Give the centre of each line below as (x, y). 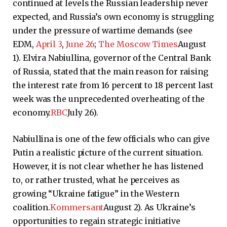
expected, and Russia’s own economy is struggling (113, 17)
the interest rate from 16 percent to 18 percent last (113, 85)
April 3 (48, 44)
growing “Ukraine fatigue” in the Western (96, 193)
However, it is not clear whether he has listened (108, 166)
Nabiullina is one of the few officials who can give (111, 139)
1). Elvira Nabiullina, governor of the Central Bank (112, 58)
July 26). (83, 113)
